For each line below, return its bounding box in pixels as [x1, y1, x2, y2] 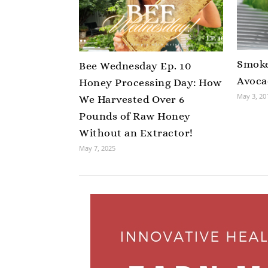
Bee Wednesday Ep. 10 [79, 60, 191, 72]
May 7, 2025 [79, 144, 115, 153]
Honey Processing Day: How [79, 77, 222, 89]
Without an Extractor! [79, 127, 193, 139]
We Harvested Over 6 [79, 93, 185, 106]
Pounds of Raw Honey [79, 110, 191, 123]
